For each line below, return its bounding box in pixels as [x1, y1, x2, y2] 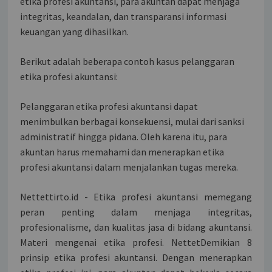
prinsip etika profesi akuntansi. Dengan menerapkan [20, 251, 252, 263]
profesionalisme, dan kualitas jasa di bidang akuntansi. [20, 220, 252, 233]
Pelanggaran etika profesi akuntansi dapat [20, 100, 199, 112]
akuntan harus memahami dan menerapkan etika [20, 145, 225, 158]
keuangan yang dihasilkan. [20, 25, 129, 38]
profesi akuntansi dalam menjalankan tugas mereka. [20, 160, 239, 173]
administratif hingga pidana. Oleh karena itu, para [20, 130, 228, 143]
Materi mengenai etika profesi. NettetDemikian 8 [20, 236, 252, 248]
